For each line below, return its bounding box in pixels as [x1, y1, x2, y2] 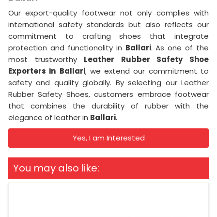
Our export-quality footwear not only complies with [8, 8, 209, 18]
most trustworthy [8, 54, 84, 64]
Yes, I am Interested [72, 133, 145, 143]
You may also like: [13, 161, 99, 175]
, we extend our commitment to [85, 66, 209, 76]
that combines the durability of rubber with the [8, 101, 209, 111]
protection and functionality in [8, 43, 125, 53]
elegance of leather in [8, 112, 90, 123]
